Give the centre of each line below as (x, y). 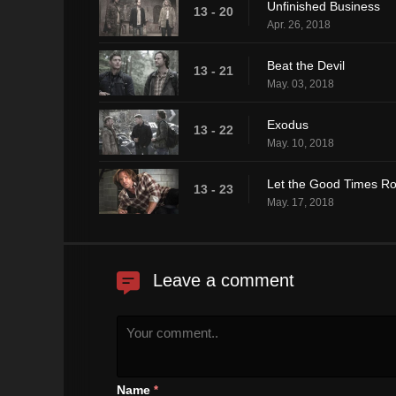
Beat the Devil (306, 65)
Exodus (288, 124)
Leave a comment (224, 280)
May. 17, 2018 (301, 202)
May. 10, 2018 (301, 143)
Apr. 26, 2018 (299, 24)
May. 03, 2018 (301, 84)
